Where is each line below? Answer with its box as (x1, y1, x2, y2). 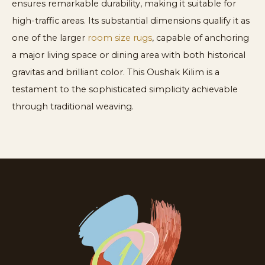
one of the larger (12, 32, 88, 43)
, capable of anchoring (152, 32, 249, 43)
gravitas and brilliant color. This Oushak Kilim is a (12, 66, 219, 77)
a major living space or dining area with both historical (12, 49, 245, 60)
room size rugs (88, 32, 152, 43)
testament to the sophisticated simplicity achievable (12, 83, 238, 95)
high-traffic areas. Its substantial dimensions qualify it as (12, 15, 250, 26)
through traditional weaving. (12, 101, 134, 112)
